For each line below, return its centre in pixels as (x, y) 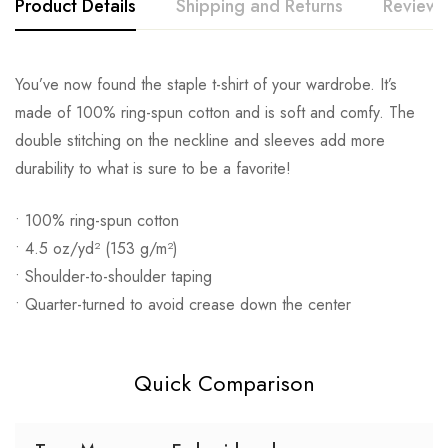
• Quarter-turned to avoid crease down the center (183, 305)
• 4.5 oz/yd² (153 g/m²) (96, 249)
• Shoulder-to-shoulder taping (113, 277)
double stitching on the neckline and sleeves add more (200, 141)
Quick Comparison (224, 383)
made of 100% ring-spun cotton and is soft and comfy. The (215, 113)
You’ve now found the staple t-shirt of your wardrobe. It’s (206, 85)
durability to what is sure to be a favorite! (153, 169)
